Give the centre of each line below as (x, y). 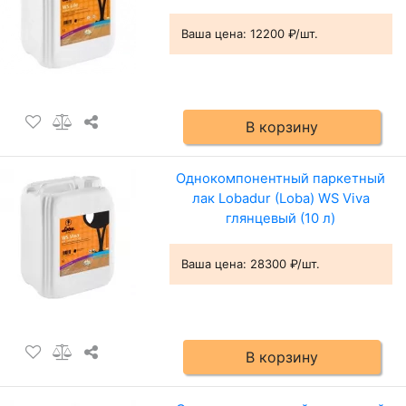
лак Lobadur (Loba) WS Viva (280, 199)
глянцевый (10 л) (281, 219)
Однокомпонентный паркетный (281, 179)
